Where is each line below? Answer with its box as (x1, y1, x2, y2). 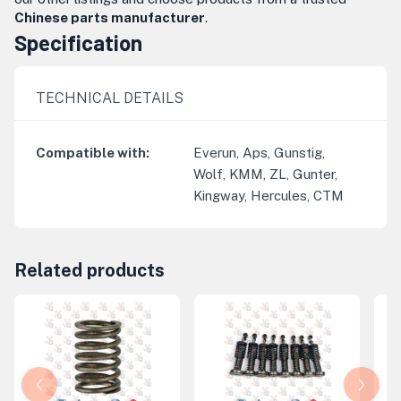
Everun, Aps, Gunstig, (193, 145, 325, 160)
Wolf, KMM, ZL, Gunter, (193, 166, 337, 182)
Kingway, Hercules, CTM (193, 188, 344, 203)
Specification (14, 30, 142, 55)
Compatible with (36, 145, 146, 160)
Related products (14, 260, 165, 281)
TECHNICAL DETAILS (36, 90, 183, 107)
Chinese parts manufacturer (14, 10, 205, 25)
